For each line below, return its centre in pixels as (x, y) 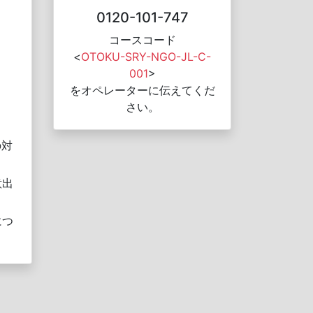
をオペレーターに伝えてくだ (142, 90)
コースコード (142, 40)
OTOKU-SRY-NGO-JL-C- (146, 57)
